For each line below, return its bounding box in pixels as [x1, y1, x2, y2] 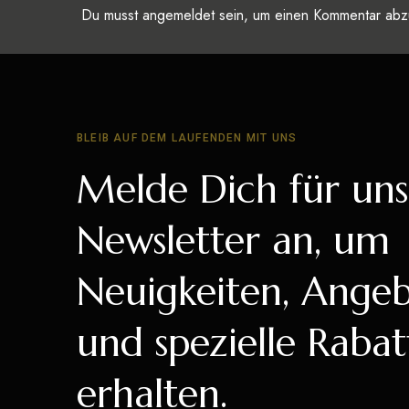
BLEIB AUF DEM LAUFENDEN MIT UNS [77, 131, 298, 145]
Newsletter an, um [77, 216, 390, 266]
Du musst [81, 5, 142, 26]
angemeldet [142, 5, 215, 26]
